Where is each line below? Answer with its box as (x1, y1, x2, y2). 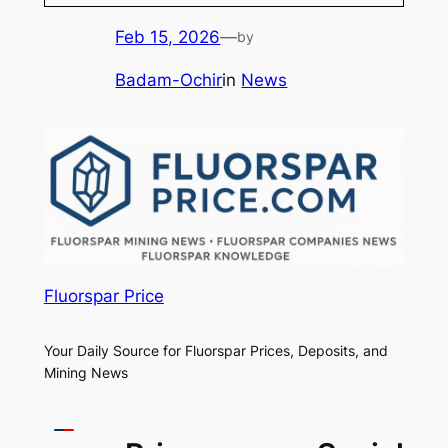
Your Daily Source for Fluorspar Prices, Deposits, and (43, 342, 388, 360)
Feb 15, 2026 (115, 26, 221, 47)
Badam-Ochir (115, 69, 223, 90)
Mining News (43, 364, 128, 382)
